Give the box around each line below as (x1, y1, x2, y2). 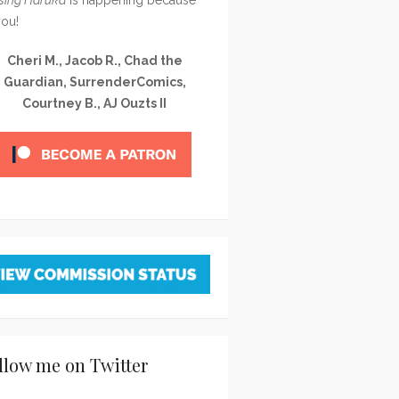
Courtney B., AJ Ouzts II (22, 95, 167, 110)
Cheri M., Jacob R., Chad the (6, 53, 183, 68)
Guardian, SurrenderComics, (3, 74, 186, 89)
